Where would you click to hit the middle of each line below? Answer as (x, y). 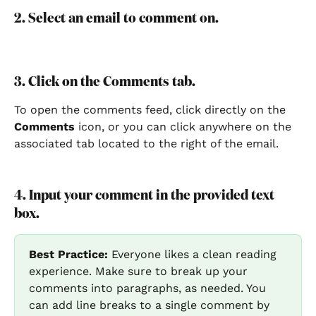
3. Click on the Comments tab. (105, 81)
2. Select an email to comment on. (116, 19)
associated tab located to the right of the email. (146, 143)
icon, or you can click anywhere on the (187, 126)
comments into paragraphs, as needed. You (149, 288)
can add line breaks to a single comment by (151, 305)
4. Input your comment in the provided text (146, 196)
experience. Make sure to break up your (140, 272)
